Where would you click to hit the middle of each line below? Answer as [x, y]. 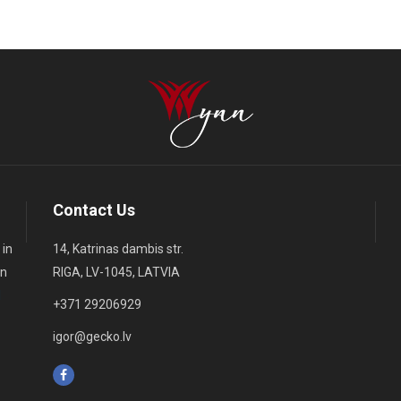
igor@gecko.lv [92, 337]
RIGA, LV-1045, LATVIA [116, 273]
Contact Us [94, 210]
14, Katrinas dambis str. [118, 249]
